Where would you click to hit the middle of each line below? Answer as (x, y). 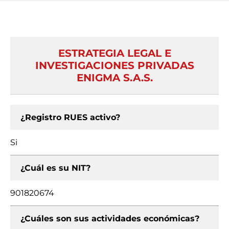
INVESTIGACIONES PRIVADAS (114, 65)
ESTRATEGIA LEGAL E (114, 53)
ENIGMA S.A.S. (114, 78)
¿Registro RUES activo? (70, 117)
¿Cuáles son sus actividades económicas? (110, 219)
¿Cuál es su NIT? (55, 168)
